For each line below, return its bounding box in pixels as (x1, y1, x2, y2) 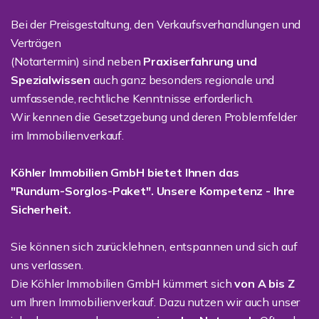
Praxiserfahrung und (143, 54, 257, 68)
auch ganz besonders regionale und (90, 73, 275, 87)
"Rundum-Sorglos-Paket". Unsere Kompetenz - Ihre (11, 184, 296, 198)
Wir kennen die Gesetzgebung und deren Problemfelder (11, 110, 297, 124)
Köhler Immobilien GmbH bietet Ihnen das (11, 165, 239, 179)
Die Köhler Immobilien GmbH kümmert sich (11, 276, 235, 291)
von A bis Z (234, 276, 295, 291)
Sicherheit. (11, 202, 71, 216)
